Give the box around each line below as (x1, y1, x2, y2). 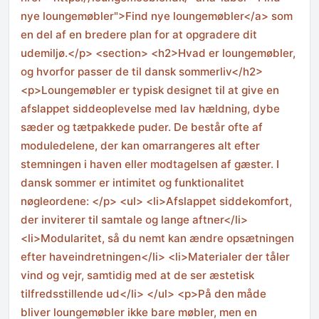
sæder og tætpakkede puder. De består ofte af (21, 120, 263, 135)
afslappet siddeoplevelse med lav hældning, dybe (21, 102, 280, 116)
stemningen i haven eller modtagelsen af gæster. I (21, 157, 279, 172)
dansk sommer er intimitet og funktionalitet (21, 176, 244, 190)
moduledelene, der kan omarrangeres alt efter (21, 139, 260, 153)
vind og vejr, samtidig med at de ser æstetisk (21, 268, 254, 283)
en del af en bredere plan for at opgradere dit (21, 28, 257, 42)
